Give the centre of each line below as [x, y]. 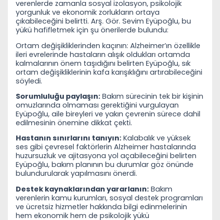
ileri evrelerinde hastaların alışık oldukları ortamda [103, 54]
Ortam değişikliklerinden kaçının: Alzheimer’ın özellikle [108, 45]
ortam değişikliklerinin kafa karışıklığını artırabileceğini [109, 72]
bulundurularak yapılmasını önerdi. [76, 174]
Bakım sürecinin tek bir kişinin [152, 96]
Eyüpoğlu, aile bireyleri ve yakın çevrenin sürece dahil [108, 114]
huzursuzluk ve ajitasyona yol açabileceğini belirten [106, 156]
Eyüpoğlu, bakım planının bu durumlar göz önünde [105, 165]
